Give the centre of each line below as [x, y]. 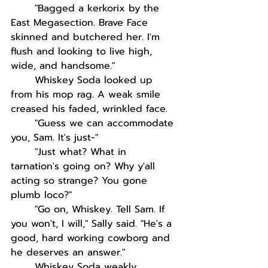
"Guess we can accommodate [106, 123]
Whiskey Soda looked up [95, 80]
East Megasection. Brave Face [81, 23]
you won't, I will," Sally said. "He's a [93, 224]
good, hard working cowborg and [92, 238]
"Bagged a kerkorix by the [99, 8]
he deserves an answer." [68, 252]
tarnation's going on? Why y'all [85, 166]
